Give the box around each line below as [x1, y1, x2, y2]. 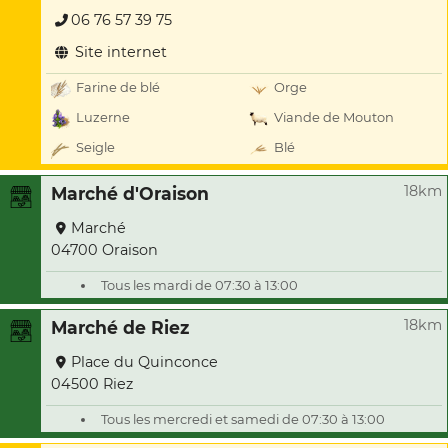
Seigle [76, 139, 115, 156]
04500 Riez [51, 375, 133, 393]
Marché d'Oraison [51, 183, 209, 204]
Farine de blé [76, 79, 160, 96]
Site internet [71, 43, 167, 61]
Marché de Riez [51, 317, 189, 338]
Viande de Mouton [274, 109, 394, 126]
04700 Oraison [51, 241, 158, 259]
